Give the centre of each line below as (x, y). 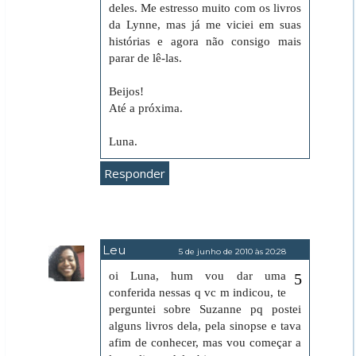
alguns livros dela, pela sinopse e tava (205, 326)
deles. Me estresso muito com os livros (205, 8)
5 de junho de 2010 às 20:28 (232, 252)
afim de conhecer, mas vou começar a (205, 343)
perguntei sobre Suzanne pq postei (205, 310)
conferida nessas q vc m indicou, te (197, 293)
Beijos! (126, 92)
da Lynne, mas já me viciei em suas (205, 25)
